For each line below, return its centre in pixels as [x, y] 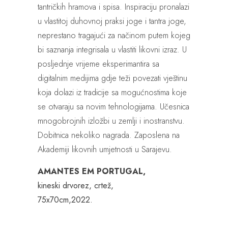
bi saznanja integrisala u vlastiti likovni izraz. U [112, 50]
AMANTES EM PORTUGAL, [92, 172]
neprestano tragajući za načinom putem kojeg [114, 36]
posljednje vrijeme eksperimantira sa [98, 64]
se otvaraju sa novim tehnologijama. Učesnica [113, 107]
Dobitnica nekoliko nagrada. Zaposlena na [109, 135]
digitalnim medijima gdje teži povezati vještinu [112, 78]
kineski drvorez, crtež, [76, 186]
